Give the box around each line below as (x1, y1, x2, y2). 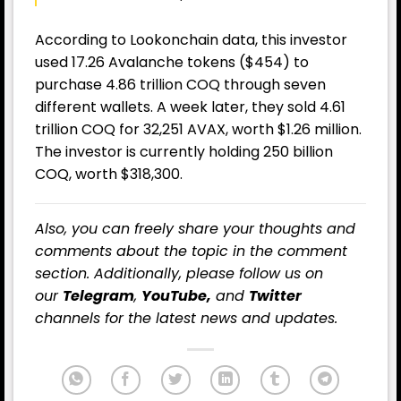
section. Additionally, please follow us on (35, 263, 323, 285)
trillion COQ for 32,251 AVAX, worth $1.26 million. (35, 118, 362, 140)
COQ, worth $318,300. (35, 163, 183, 184)
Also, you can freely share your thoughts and (35, 218, 355, 240)
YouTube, (141, 286, 211, 307)
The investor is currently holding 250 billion (35, 141, 333, 162)
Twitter (249, 286, 302, 307)
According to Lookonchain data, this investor (35, 29, 347, 50)
